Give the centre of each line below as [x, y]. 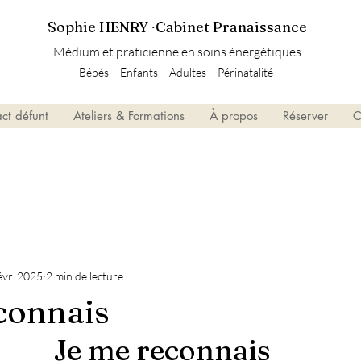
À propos [234, 115]
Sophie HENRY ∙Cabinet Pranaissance [178, 27]
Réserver [305, 115]
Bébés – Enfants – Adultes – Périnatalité [177, 72]
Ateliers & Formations [129, 115]
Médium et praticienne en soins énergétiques [177, 52]
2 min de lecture [85, 276]
